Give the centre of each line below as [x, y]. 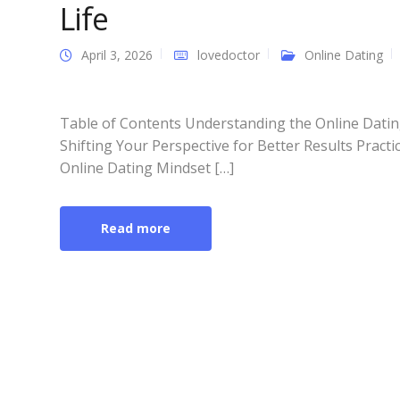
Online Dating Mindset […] [147, 167]
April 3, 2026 [117, 54]
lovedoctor [229, 54]
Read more [136, 228]
